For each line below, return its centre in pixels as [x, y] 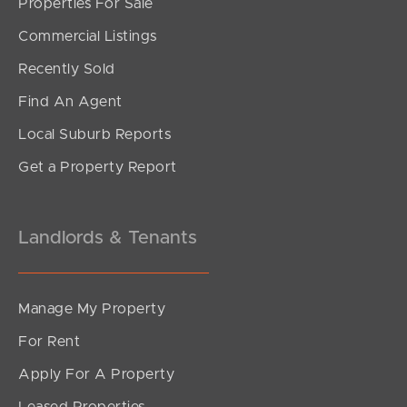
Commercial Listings [88, 36]
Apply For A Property [96, 374]
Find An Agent [70, 101]
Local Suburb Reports [94, 134]
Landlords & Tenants [108, 238]
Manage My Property [92, 308]
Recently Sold [67, 69]
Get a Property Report [98, 167]
